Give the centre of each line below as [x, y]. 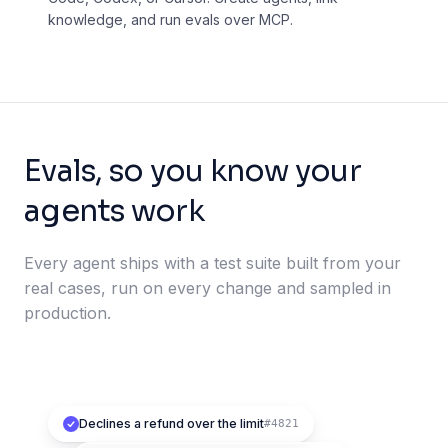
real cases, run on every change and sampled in [207, 288]
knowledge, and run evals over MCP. [170, 20]
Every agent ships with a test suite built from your [212, 263]
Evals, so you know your [192, 171]
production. [67, 313]
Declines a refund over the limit [171, 424]
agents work [114, 211]
